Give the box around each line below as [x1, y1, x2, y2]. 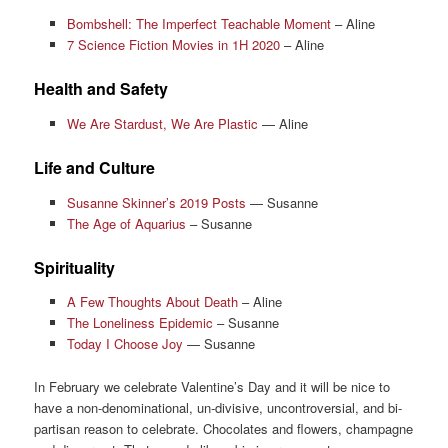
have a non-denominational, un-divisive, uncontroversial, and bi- [34, 397, 403, 417]
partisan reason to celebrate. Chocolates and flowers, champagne [34, 418, 414, 438]
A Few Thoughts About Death [66, 292, 238, 312]
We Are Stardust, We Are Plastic [66, 114, 258, 134]
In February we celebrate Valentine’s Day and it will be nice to [34, 376, 391, 396]
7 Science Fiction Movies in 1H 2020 [66, 35, 280, 55]
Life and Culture [34, 156, 156, 180]
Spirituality [34, 255, 116, 279]
